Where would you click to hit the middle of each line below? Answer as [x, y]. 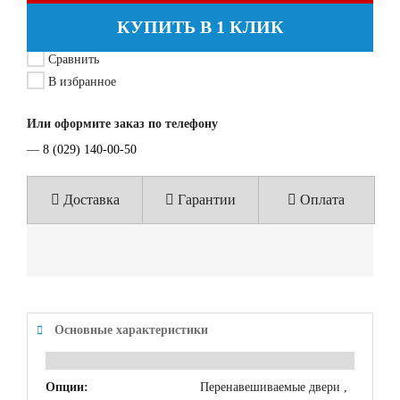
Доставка [90, 200]
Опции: [67, 387]
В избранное [80, 82]
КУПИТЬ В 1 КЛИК [200, 27]
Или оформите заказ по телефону [122, 124]
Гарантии [205, 200]
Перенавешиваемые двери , [274, 387]
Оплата [321, 200]
